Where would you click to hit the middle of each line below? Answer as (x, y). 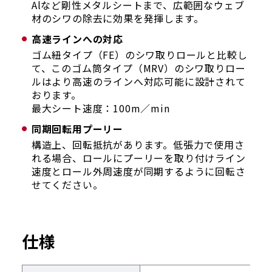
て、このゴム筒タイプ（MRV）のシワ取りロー (138, 68)
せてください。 (67, 184)
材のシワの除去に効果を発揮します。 (117, 18)
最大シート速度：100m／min (100, 108)
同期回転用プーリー (77, 128)
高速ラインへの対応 (77, 39)
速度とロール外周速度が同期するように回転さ (138, 171)
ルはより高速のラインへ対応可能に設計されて (138, 81)
